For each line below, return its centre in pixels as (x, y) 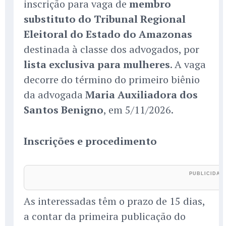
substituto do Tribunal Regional (105, 19)
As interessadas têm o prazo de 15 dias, (114, 201)
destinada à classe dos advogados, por (111, 49)
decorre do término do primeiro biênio (112, 80)
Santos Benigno (64, 110)
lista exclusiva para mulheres (97, 65)
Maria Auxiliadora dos (142, 95)
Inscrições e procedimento (90, 141)
